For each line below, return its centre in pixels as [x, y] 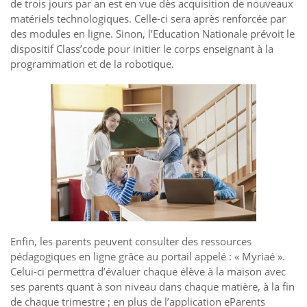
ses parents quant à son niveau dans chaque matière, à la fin [152, 287]
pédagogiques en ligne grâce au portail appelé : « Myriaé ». [148, 257]
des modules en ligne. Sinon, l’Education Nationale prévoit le [152, 33]
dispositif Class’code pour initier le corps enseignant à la [142, 48]
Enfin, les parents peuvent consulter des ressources [131, 242]
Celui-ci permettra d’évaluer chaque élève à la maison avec [148, 272]
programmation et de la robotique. [92, 63]
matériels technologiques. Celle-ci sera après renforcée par [148, 18]
